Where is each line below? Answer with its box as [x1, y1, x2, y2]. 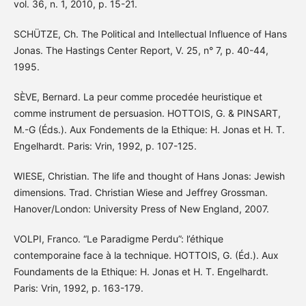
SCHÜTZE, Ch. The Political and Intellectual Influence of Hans [13, 27, 287, 40]
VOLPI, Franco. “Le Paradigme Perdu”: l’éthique [13, 232, 223, 245]
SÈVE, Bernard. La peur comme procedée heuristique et [13, 90, 262, 102]
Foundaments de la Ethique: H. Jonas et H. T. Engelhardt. [13, 265, 268, 277]
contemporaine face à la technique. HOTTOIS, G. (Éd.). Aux [13, 249, 279, 261]
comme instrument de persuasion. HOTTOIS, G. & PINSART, [13, 107, 281, 119]
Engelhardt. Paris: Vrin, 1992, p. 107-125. [13, 139, 197, 152]
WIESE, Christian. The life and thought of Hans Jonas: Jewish [13, 169, 285, 182]
